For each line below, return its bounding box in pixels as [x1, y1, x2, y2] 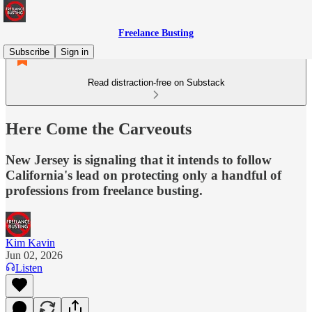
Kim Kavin [6, 236, 55, 249]
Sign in [61, 47, 88, 57]
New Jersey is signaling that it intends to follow [6, 152, 272, 167]
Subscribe [9, 47, 49, 57]
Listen [15, 261, 42, 274]
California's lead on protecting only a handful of [6, 167, 281, 182]
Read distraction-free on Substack [87, 77, 225, 88]
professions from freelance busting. [6, 182, 203, 198]
